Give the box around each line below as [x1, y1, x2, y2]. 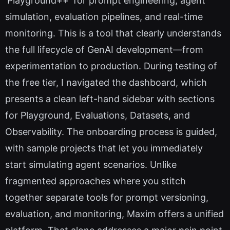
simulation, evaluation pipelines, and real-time [5, 11, 203, 23]
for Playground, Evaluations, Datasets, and [5, 110, 190, 121]
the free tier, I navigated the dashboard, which [5, 77, 207, 88]
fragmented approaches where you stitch [5, 176, 186, 187]
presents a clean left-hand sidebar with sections [5, 93, 215, 105]
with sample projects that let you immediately [5, 143, 203, 154]
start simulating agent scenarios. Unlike [5, 159, 177, 170]
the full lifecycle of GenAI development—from [5, 44, 203, 55]
